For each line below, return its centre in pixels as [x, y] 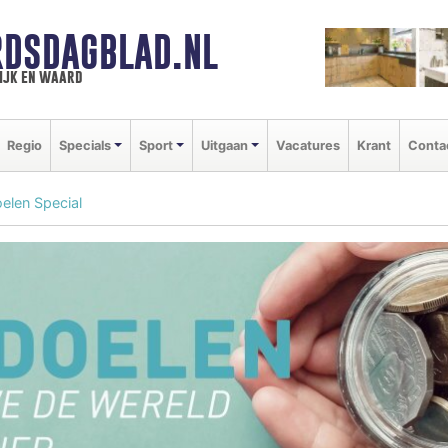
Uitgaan [224, 145]
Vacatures [307, 145]
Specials [85, 145]
